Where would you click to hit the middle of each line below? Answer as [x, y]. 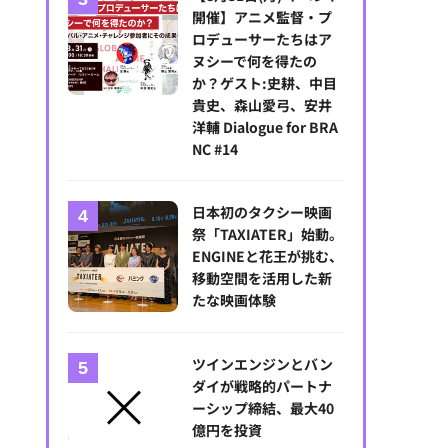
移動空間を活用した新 [262, 278]
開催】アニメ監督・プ [262, 17]
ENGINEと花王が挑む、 [268, 256]
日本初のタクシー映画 [262, 212]
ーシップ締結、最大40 [263, 407]
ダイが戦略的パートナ [262, 385]
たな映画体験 [234, 300]
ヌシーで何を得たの [255, 61]
